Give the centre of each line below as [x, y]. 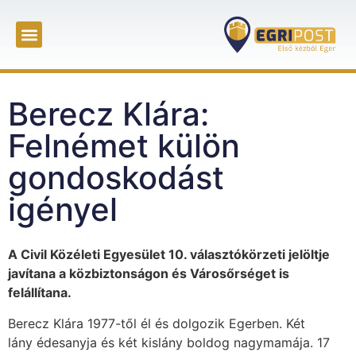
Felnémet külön [124, 146]
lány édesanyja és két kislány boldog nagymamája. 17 [169, 342]
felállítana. [40, 293]
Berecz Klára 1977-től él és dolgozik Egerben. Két [157, 323]
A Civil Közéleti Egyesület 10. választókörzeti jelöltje [169, 255]
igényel [63, 210]
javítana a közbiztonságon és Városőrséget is [149, 274]
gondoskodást [116, 178]
